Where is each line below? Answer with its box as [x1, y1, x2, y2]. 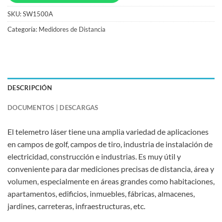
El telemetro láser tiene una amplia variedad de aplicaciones [7, 126, 209, 136]
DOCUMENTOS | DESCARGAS [7, 103, 99, 111]
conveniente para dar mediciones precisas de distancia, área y [7, 164, 214, 173]
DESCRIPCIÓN [7, 83, 52, 92]
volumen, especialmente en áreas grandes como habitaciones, [7, 176, 215, 186]
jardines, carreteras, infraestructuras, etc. [7, 201, 145, 211]
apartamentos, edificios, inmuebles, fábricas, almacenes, [7, 188, 195, 198]
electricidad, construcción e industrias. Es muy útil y [7, 151, 181, 161]
